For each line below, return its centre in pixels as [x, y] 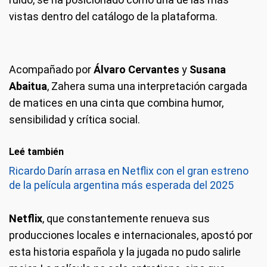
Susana [208, 70]
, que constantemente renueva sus [126, 219]
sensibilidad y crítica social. [74, 120]
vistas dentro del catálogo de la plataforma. [113, 17]
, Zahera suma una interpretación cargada [147, 86]
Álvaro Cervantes [136, 70]
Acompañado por [51, 70]
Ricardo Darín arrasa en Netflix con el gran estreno [129, 171]
